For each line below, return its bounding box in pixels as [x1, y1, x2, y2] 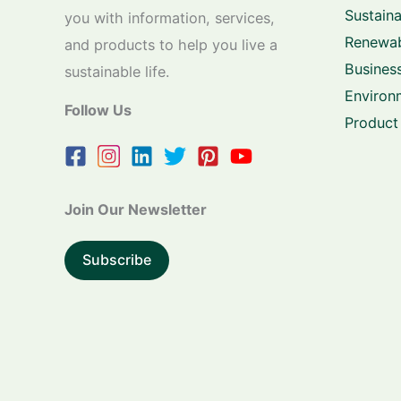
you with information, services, [64, 8, 275, 27]
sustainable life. [64, 62, 169, 81]
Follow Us [64, 100, 132, 119]
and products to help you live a [64, 35, 277, 54]
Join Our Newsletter [64, 200, 207, 218]
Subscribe [82, 251, 151, 269]
